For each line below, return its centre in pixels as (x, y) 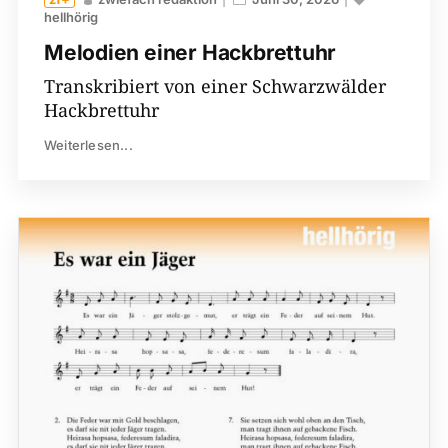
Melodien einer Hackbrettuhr (190, 53)
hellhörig (70, 17)
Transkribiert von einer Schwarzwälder (214, 86)
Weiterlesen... (88, 145)
